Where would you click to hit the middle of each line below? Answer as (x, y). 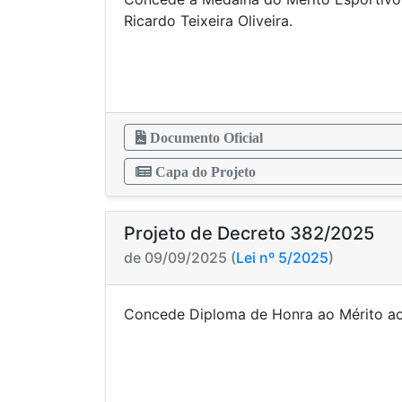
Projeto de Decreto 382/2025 (249, 233)
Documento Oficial (205, 137)
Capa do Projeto (204, 171)
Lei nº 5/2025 (282, 258)
